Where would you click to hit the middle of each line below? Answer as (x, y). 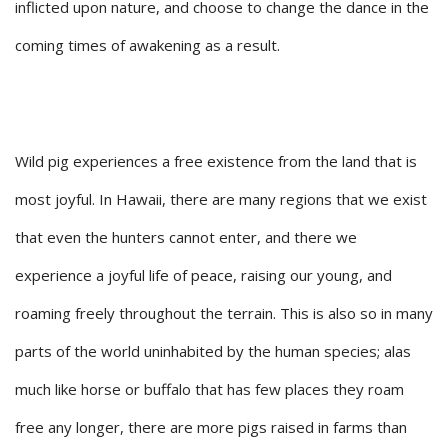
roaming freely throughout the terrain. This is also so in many (224, 313)
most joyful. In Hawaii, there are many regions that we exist (221, 199)
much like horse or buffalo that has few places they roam (209, 389)
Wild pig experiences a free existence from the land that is (216, 161)
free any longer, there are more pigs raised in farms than (211, 427)
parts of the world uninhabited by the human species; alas (213, 351)
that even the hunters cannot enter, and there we (186, 237)
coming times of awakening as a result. (147, 45)
